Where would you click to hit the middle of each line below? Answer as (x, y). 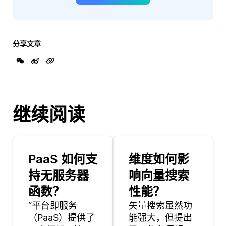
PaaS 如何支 (63, 159)
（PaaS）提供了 (62, 218)
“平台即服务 (53, 206)
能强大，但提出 (160, 218)
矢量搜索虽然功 (160, 206)
